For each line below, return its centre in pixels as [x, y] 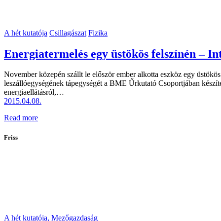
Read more [21, 118]
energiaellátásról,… [34, 92]
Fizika [98, 33]
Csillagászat [68, 33]
